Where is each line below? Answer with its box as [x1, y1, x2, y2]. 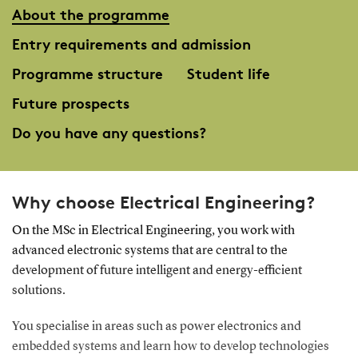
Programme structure [11, 64, 163, 82]
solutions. [11, 284, 66, 297]
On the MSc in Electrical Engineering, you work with [11, 224, 295, 237]
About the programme [11, 5, 169, 23]
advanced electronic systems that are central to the [11, 244, 288, 257]
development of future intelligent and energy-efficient [11, 264, 302, 277]
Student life [186, 64, 270, 82]
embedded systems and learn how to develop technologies [11, 340, 329, 353]
